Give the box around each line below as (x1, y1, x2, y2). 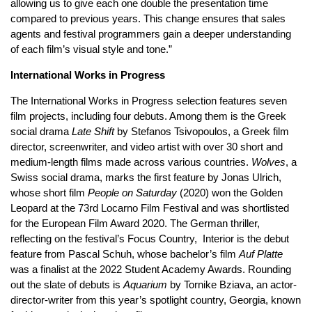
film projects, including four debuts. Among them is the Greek (10, 109, 286, 122)
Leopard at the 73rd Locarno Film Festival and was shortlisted (10, 201, 289, 214)
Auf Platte (239, 247, 283, 260)
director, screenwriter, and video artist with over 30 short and (10, 140, 283, 153)
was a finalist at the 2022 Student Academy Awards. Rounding (10, 263, 291, 275)
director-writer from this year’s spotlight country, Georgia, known (10, 293, 301, 306)
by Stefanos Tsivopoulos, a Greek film (114, 125, 289, 137)
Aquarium (123, 278, 167, 290)
